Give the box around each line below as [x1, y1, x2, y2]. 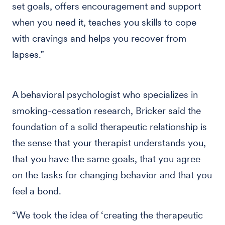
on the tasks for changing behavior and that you [12, 169, 212, 181]
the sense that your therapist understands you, [12, 137, 206, 149]
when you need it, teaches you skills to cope [12, 17, 196, 28]
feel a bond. [12, 185, 61, 197]
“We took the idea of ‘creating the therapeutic [12, 209, 203, 221]
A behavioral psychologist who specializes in [12, 89, 198, 100]
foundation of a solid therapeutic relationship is [12, 121, 207, 133]
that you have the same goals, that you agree [12, 153, 200, 165]
